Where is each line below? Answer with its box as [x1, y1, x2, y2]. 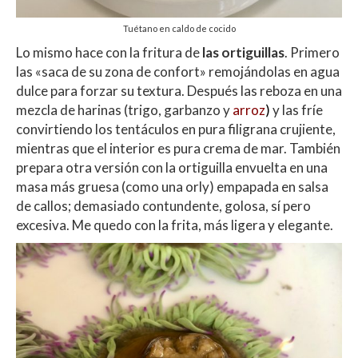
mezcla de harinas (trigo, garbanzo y [16, 101, 233, 118]
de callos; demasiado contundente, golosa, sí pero [16, 197, 311, 214]
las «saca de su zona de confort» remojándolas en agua [16, 62, 340, 80]
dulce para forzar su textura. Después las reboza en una [16, 82, 342, 99]
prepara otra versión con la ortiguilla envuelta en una [16, 158, 328, 176]
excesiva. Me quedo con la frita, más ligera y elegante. [16, 216, 333, 233]
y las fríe [270, 101, 323, 118]
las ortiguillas [202, 43, 284, 61]
